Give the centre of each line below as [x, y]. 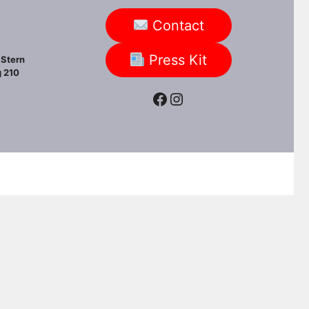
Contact [176, 25]
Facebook [189, 98]
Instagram [207, 98]
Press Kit [176, 60]
